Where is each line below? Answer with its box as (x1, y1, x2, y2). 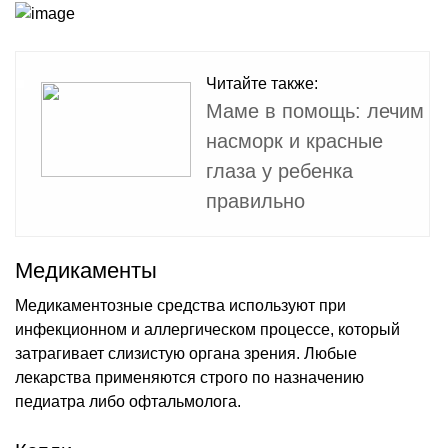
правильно (206, 189, 305, 212)
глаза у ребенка (206, 159, 353, 182)
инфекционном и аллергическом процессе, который (15, 320, 400, 338)
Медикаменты (15, 257, 157, 283)
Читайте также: (206, 74, 318, 92)
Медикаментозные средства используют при (15, 296, 346, 314)
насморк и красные (206, 129, 383, 152)
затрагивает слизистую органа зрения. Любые (15, 344, 357, 362)
